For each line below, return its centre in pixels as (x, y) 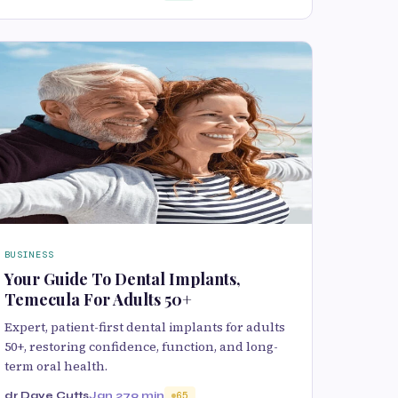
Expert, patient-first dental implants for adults (145, 327)
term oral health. (56, 366)
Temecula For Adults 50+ (98, 300)
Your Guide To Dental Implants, (123, 279)
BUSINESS (29, 255)
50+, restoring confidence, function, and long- (141, 347)
